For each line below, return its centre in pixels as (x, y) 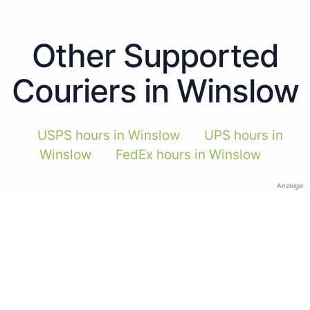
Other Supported (155, 55)
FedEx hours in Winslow (188, 154)
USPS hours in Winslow (109, 135)
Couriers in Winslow (155, 90)
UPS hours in (244, 135)
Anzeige (290, 185)
